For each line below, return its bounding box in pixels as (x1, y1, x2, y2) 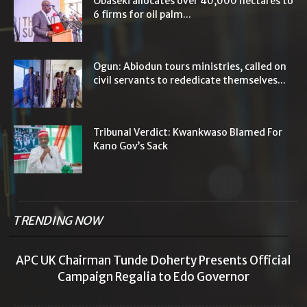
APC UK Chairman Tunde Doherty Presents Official (16, 253, 291, 269)
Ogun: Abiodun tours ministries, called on (93, 60, 286, 73)
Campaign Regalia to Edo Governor (58, 269, 249, 285)
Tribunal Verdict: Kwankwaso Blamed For (93, 126, 282, 139)
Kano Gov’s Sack (93, 140, 168, 153)
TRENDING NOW (11, 213, 106, 229)
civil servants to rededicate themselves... (93, 74, 286, 87)
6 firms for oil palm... (93, 8, 191, 21)
